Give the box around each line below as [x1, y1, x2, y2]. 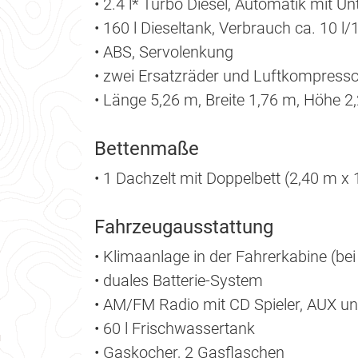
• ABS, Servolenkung [94, 42, 233, 62]
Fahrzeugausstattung [94, 216, 273, 239]
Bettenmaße [94, 137, 199, 161]
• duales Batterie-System [94, 271, 263, 291]
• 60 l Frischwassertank [94, 319, 255, 339]
